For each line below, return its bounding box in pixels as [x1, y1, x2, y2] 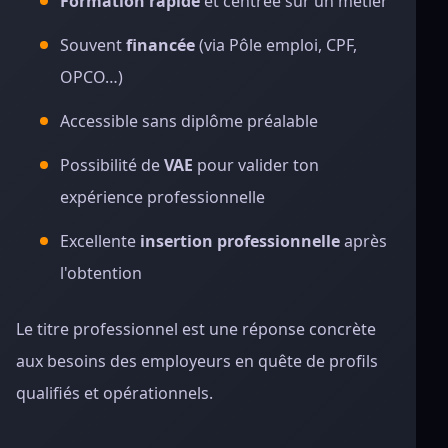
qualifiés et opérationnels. [16, 382, 213, 404]
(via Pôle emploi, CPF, [195, 34, 357, 56]
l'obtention [60, 262, 142, 284]
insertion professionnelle [140, 230, 340, 252]
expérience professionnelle [60, 186, 265, 208]
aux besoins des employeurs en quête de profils [16, 350, 378, 372]
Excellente [60, 230, 140, 252]
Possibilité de [60, 154, 164, 176]
